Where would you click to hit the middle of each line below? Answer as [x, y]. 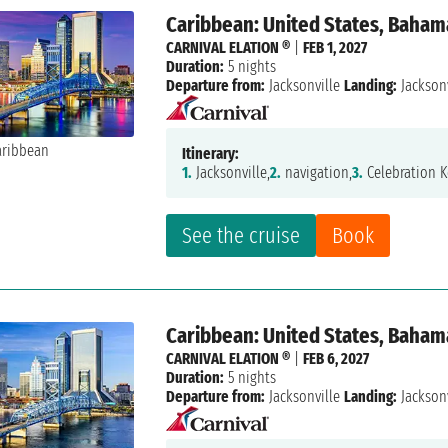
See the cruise [241, 236]
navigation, [317, 173]
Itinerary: [211, 154]
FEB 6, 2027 [336, 359]
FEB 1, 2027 [335, 48]
